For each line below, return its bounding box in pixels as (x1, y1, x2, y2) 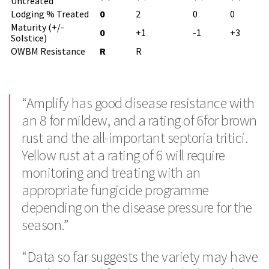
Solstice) (11, 32, 47, 44)
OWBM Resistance (11, 45, 85, 57)
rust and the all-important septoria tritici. (22, 128, 248, 147)
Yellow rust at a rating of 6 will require (22, 146, 225, 165)
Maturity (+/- (11, 21, 64, 33)
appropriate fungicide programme (22, 181, 209, 199)
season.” (22, 216, 68, 234)
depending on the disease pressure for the (22, 198, 252, 217)
